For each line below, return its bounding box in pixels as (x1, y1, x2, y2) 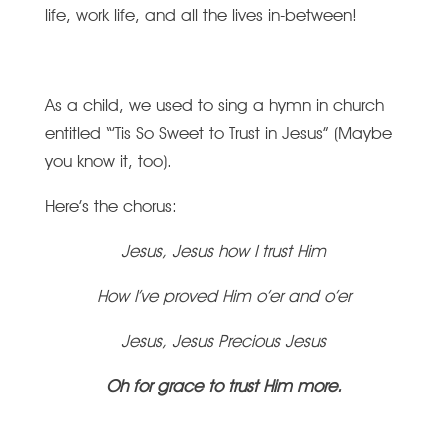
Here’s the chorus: (44, 196, 177, 216)
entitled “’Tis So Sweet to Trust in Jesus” (44, 123, 334, 143)
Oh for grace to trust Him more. (105, 376, 342, 396)
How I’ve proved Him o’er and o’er (96, 286, 351, 306)
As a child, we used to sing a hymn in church (44, 95, 384, 115)
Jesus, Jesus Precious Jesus (121, 331, 327, 351)
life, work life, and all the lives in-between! (44, 5, 357, 25)
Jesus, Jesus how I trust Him (121, 241, 327, 261)
